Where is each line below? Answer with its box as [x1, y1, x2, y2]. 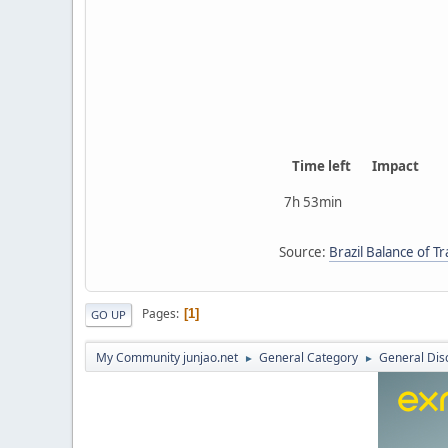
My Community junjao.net [96, 348, 238, 366]
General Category [259, 348, 358, 366]
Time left [292, 156, 351, 175]
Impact [372, 156, 419, 175]
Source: [279, 242, 329, 261]
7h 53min [284, 192, 342, 211]
